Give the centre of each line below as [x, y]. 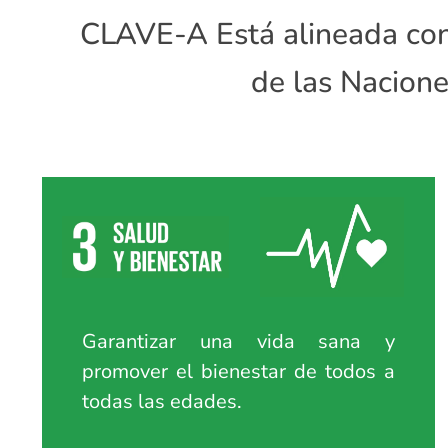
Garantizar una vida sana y [239, 341]
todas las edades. [162, 401]
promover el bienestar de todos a [239, 371]
